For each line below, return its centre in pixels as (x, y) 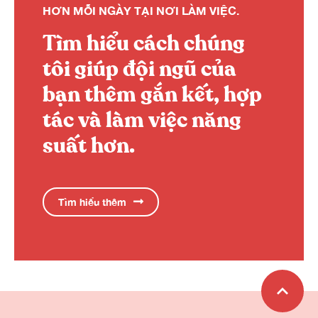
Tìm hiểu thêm (92, 202)
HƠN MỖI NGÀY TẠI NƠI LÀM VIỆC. (141, 10)
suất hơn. (89, 146)
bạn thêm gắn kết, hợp (152, 94)
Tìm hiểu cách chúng (144, 43)
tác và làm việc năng (142, 120)
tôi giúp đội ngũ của (139, 69)
